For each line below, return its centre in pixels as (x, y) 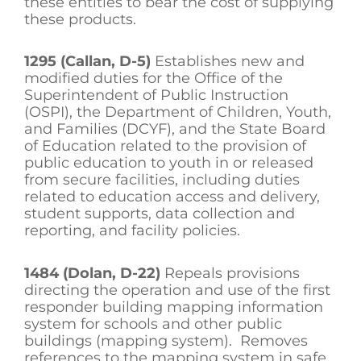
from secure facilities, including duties (162, 180)
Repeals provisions (230, 273)
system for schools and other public (153, 324)
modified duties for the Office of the (154, 79)
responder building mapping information (174, 307)
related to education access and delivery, (172, 197)
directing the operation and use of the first (177, 290)
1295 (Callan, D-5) (87, 62)
